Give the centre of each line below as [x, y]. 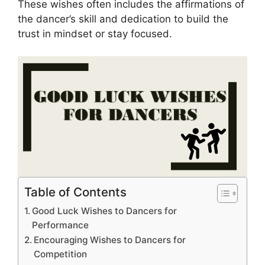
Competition [61, 254]
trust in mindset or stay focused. [95, 33]
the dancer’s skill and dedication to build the [123, 19]
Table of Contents [75, 192]
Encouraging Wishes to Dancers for [110, 240]
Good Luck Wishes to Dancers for [105, 211]
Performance [61, 225]
